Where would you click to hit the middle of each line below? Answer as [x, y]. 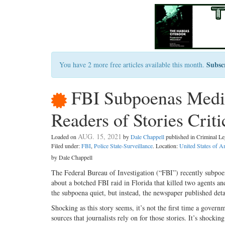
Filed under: [66, 146]
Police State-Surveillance [123, 146]
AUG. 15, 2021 [100, 137]
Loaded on [65, 137]
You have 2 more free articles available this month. [133, 65]
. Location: [166, 146]
